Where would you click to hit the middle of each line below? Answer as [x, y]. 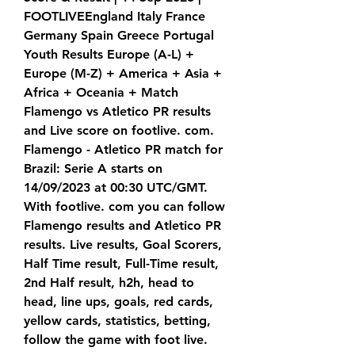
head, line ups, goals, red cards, [118, 302]
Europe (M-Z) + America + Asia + [123, 74]
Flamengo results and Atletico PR [122, 226]
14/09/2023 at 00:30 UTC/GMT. [116, 188]
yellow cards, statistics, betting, [117, 321]
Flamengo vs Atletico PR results [117, 112]
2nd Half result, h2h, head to [109, 283]
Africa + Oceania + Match [101, 93]
